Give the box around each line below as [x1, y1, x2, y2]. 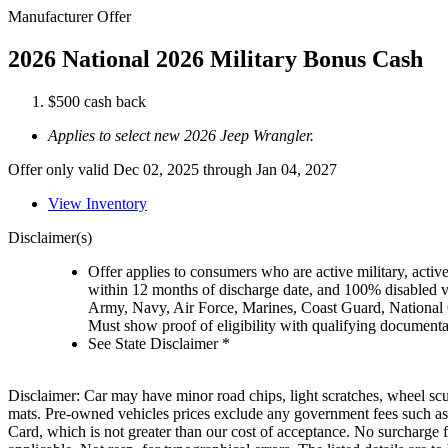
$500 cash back [48, 92, 146, 110]
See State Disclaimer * [88, 334, 230, 352]
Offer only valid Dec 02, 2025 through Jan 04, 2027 [8, 160, 337, 178]
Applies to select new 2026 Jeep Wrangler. [48, 126, 314, 144]
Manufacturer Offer [8, 8, 131, 25]
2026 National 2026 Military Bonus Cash [8, 45, 423, 72]
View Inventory [48, 194, 147, 212]
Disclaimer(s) [8, 228, 92, 246]
